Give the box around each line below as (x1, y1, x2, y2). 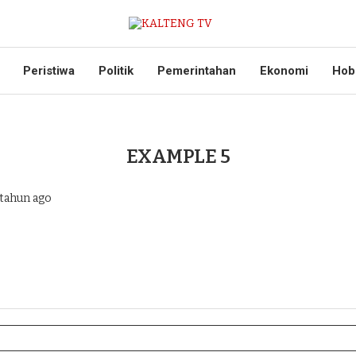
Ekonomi (260, 64, 308, 78)
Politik (99, 64, 133, 78)
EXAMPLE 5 (126, 145, 230, 168)
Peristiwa (23, 64, 75, 78)
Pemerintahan (157, 64, 236, 78)
